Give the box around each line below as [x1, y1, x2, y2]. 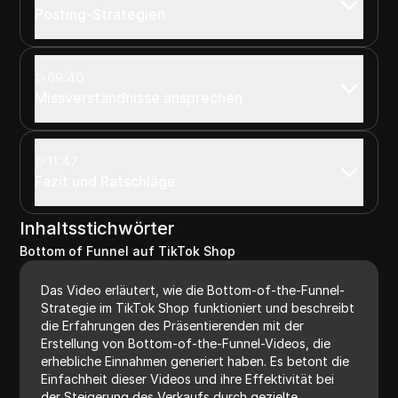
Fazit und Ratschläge [35, 171, 177, 190]
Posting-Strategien [35, 4, 166, 23]
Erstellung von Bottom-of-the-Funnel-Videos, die [41, 335, 331, 351]
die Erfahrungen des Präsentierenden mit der [41, 317, 305, 333]
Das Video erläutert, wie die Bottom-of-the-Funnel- [41, 282, 346, 298]
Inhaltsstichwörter [20, 217, 175, 239]
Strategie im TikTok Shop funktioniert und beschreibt [41, 299, 355, 315]
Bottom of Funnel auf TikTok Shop [20, 243, 236, 259]
